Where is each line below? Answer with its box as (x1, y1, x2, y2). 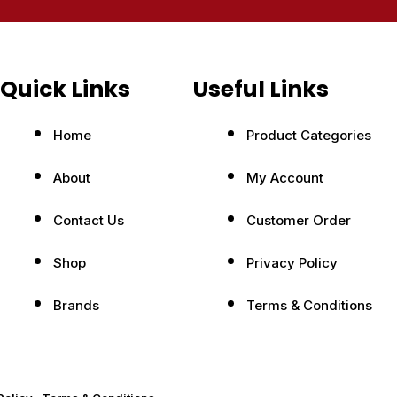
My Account (246, 169, 324, 186)
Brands (53, 297, 99, 314)
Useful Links (193, 74, 330, 105)
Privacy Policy (246, 254, 339, 271)
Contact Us (53, 212, 124, 229)
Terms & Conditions (246, 297, 373, 314)
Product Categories (246, 127, 372, 144)
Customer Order (246, 212, 352, 229)
